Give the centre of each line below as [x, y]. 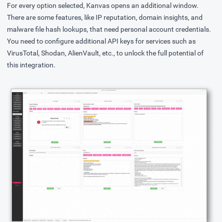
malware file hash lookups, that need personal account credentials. [109, 29]
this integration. [31, 65]
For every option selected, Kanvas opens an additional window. [103, 6]
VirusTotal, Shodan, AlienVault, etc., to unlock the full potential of [105, 53]
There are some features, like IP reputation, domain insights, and [105, 18]
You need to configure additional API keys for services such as [101, 41]
